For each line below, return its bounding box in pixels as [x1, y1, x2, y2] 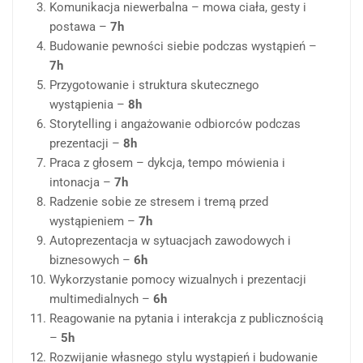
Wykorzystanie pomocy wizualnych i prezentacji [49, 272, 306, 288]
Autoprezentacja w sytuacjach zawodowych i [49, 233, 291, 249]
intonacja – [49, 175, 114, 190]
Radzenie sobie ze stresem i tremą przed [49, 194, 268, 210]
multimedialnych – [49, 292, 153, 307]
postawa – [49, 19, 110, 35]
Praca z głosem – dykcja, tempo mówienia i [49, 156, 285, 171]
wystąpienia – [49, 97, 128, 113]
